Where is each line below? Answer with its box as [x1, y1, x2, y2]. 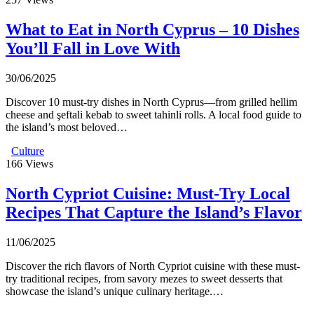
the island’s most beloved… [6, 121, 128, 133]
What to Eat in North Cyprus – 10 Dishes [6, 20, 299, 39]
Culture [11, 144, 44, 157]
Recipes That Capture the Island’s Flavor [6, 203, 302, 221]
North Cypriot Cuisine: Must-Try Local [6, 184, 290, 203]
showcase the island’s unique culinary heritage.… [6, 285, 224, 297]
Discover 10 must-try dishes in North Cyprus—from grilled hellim [6, 95, 297, 108]
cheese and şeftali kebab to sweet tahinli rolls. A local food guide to [6, 108, 301, 121]
